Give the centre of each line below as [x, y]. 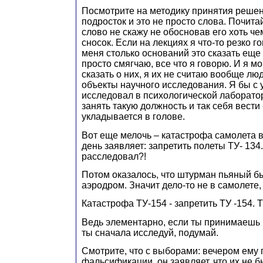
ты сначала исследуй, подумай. [150, 232]
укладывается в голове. [133, 117]
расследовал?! [114, 156]
